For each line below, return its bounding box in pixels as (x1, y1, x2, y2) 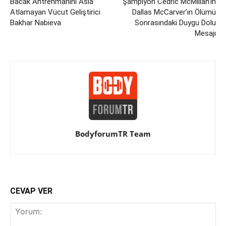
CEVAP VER (10, 186, 52, 196)
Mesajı (195, 28, 216, 38)
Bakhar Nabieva (10, 18, 61, 27)
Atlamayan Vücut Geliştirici (10, 7, 100, 17)
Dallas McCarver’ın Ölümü (132, 7, 216, 17)
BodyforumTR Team (75, 128, 151, 139)
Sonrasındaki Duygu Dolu (135, 18, 216, 27)
